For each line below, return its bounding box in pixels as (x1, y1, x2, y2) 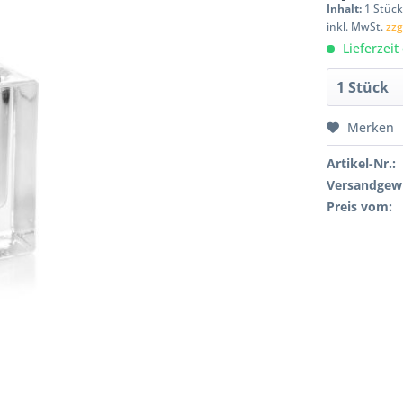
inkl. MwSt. (327, 19, 387, 34)
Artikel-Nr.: (327, 155, 397, 172)
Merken (347, 119, 395, 136)
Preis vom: (327, 198, 393, 215)
